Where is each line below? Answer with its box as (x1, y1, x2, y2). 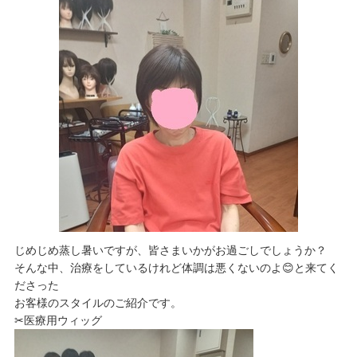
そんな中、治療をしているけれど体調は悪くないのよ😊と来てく (14, 260, 339, 274)
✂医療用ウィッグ (14, 312, 102, 327)
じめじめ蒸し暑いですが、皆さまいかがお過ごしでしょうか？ (14, 242, 327, 257)
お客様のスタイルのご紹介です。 (14, 295, 182, 309)
